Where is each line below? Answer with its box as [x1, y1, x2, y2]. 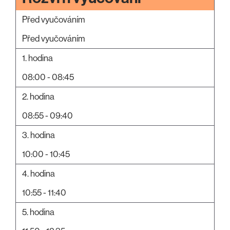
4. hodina [22, 168, 55, 179]
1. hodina [22, 52, 53, 63]
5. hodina [22, 206, 54, 217]
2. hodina [22, 91, 54, 102]
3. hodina [22, 129, 55, 140]
